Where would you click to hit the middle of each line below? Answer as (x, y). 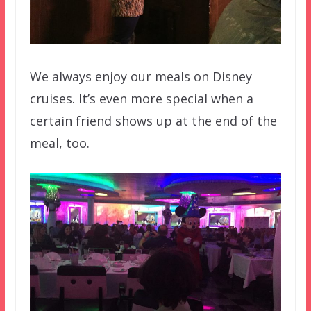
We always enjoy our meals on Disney (141, 76)
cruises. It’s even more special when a (141, 98)
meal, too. (59, 143)
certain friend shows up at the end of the (153, 120)
